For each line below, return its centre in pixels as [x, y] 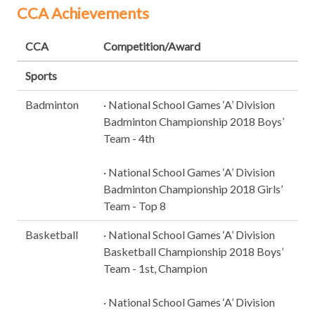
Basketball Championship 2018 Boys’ [193, 251]
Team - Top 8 [135, 206]
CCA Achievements [83, 13]
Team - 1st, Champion [155, 268]
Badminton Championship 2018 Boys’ [194, 121]
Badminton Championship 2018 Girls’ [193, 189]
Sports [41, 76]
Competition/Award [152, 46]
